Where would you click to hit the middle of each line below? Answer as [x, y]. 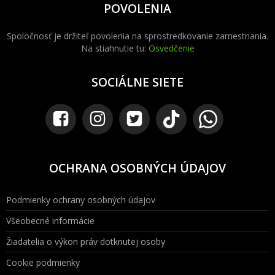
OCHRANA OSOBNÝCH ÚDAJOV [137, 168]
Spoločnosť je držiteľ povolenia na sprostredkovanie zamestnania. [137, 36]
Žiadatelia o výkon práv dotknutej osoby [86, 241]
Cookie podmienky [43, 262]
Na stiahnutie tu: [114, 48]
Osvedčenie [171, 48]
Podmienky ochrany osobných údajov [81, 199]
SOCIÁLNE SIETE [137, 82]
